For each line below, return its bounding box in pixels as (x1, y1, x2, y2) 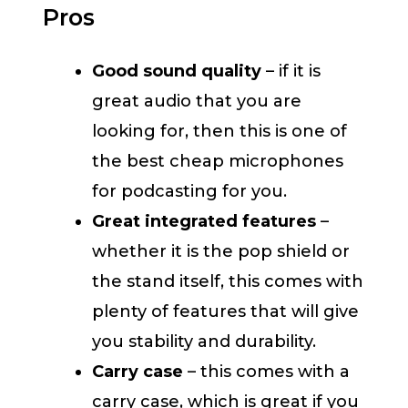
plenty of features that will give (92, 301, 359, 322)
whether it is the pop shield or (92, 241, 350, 262)
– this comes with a (188, 362, 350, 382)
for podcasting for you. (92, 181, 287, 202)
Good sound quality (92, 61, 261, 82)
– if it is (261, 61, 321, 82)
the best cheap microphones (92, 151, 343, 172)
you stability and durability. (92, 331, 316, 352)
